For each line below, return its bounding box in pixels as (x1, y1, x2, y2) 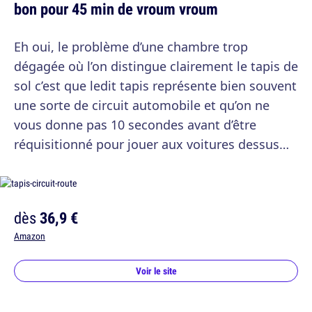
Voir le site (135, 265, 177, 278)
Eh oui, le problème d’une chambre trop (14, 38, 248, 56)
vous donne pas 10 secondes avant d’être (14, 116, 256, 134)
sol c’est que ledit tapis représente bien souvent (14, 77, 297, 95)
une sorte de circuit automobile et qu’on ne (14, 97, 270, 114)
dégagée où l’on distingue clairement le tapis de (14, 58, 298, 75)
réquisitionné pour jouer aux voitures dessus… (14, 136, 289, 153)
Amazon (14, 230, 45, 243)
